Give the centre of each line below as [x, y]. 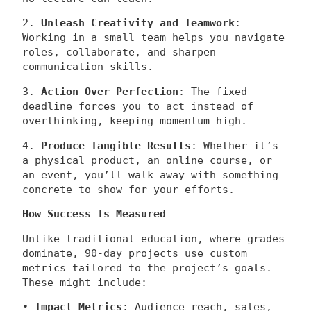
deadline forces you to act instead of [138, 107]
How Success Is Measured [94, 214]
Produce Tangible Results [116, 145]
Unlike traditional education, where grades [153, 238]
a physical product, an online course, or [147, 160]
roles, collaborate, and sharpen [119, 52]
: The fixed [213, 92]
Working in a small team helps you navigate [153, 38]
